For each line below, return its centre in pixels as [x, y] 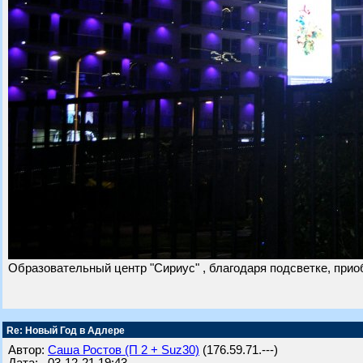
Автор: [28, 350]
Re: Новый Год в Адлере [64, 331]
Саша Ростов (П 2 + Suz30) [124, 350]
